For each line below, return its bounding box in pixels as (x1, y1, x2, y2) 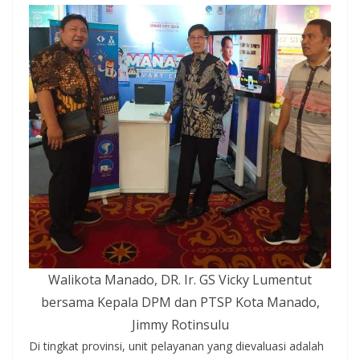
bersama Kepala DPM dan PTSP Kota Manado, (40, 292, 320, 311)
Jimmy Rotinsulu (131, 315, 229, 333)
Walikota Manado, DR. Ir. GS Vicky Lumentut (48, 270, 312, 288)
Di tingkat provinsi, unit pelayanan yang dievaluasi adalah (29, 337, 324, 354)
